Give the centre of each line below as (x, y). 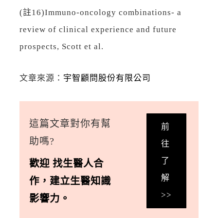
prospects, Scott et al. (62, 46)
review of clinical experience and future (98, 29)
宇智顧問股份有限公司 (107, 78)
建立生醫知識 (80, 181)
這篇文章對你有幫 (70, 123)
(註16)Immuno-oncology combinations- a (100, 12)
